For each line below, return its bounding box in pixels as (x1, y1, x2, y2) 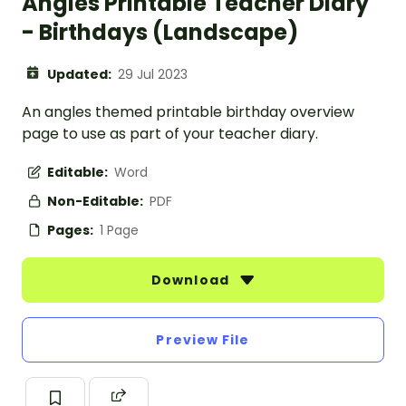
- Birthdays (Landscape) (22, 17, 298, 48)
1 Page (100, 221, 139, 240)
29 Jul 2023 (118, 65, 188, 84)
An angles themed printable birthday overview (22, 101, 354, 123)
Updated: (47, 65, 114, 84)
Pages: (47, 221, 96, 240)
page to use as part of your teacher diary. (22, 123, 318, 145)
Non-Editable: (47, 192, 146, 211)
